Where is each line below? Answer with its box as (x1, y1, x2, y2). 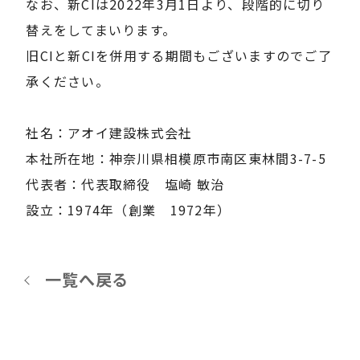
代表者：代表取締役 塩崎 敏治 (26, 174, 225, 194)
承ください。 (26, 72, 109, 92)
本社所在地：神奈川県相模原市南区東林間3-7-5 (26, 149, 326, 169)
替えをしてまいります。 (26, 20, 177, 40)
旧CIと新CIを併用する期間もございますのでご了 (26, 46, 332, 66)
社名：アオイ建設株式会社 (26, 123, 193, 143)
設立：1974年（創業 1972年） (26, 200, 231, 220)
